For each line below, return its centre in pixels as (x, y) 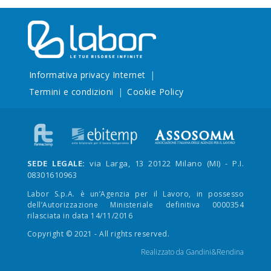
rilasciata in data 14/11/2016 (80, 215)
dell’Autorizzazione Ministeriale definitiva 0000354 (135, 204)
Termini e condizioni (71, 91)
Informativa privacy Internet (87, 74)
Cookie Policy (155, 91)
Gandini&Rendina (215, 252)
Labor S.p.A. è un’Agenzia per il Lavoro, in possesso (135, 194)
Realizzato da (164, 252)
